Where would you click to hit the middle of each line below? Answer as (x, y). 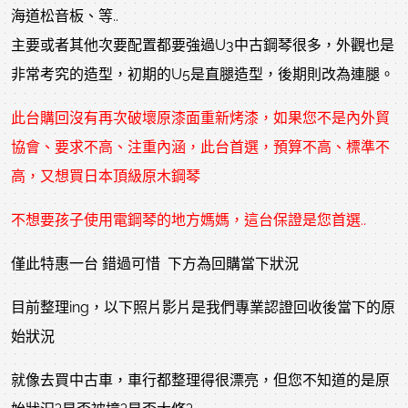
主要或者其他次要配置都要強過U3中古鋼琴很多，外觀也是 (203, 45)
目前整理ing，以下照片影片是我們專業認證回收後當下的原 (203, 307)
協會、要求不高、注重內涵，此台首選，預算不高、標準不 (200, 147)
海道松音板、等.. (65, 16)
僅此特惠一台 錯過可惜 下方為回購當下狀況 (155, 264)
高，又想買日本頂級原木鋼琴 (106, 176)
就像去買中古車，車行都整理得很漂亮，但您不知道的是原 (200, 380)
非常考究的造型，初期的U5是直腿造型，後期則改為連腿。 (203, 74)
